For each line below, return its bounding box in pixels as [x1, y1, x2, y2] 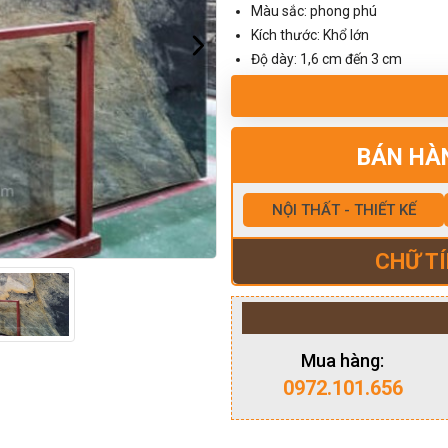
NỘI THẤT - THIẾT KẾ [271, 201, 416, 219]
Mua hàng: [301, 350, 385, 371]
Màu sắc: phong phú [251, 3, 377, 19]
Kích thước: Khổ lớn [251, 27, 369, 43]
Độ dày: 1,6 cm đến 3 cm [251, 51, 402, 67]
